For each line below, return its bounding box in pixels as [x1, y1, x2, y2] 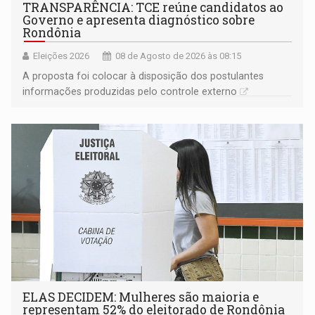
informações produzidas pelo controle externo [22, 86, 238, 98]
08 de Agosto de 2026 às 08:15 [115, 51, 242, 62]
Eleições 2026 [33, 51, 90, 62]
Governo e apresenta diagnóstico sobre [22, 12, 255, 29]
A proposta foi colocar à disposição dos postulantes [22, 70, 264, 82]
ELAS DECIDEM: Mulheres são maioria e [22, 289, 259, 306]
